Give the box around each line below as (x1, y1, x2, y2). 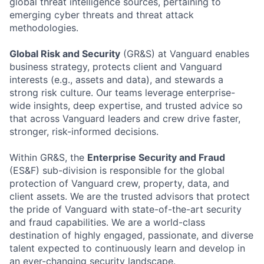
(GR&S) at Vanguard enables (120, 48, 249, 60)
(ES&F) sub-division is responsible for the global (9, 164, 225, 176)
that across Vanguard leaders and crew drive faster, (9, 113, 240, 124)
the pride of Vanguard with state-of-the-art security (9, 203, 242, 215)
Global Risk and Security (9, 48, 120, 60)
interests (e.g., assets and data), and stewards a (9, 74, 223, 85)
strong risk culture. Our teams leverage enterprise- (9, 87, 235, 98)
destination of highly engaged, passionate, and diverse (9, 229, 253, 241)
